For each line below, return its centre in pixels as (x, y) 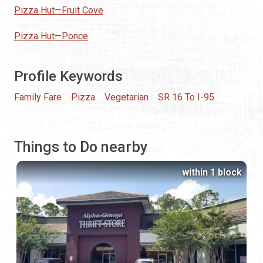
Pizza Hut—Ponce (51, 36)
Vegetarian (127, 97)
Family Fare (38, 97)
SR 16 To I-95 (186, 97)
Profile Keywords (68, 77)
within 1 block (212, 173)
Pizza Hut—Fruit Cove (59, 11)
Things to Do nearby (81, 147)
